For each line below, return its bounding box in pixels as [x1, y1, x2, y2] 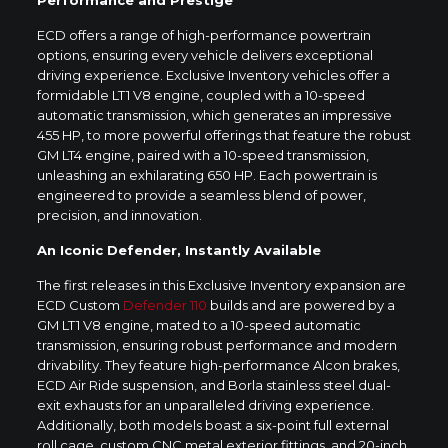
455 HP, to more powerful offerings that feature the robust [36, 126, 411, 143]
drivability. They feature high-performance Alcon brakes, [36, 356, 400, 373]
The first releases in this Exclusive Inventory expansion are [36, 276, 406, 293]
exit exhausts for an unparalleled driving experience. [36, 396, 374, 413]
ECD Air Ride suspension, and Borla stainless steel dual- [36, 376, 391, 393]
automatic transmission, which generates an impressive [36, 106, 392, 123]
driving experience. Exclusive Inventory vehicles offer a [36, 66, 390, 83]
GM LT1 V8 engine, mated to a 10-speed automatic [36, 316, 361, 333]
